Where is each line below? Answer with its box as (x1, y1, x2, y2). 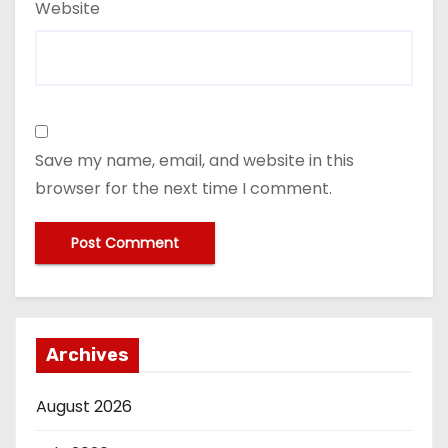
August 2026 (36, 394, 132, 418)
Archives (46, 343, 129, 366)
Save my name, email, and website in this (35, 148, 354, 172)
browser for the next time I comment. (35, 176, 332, 200)
